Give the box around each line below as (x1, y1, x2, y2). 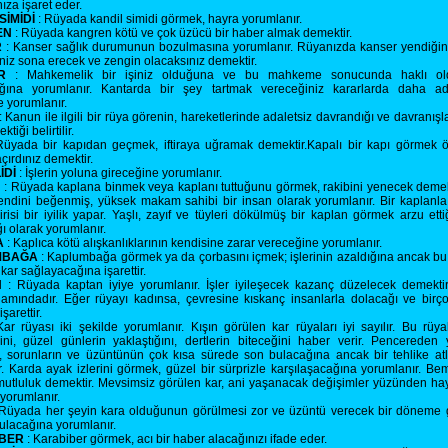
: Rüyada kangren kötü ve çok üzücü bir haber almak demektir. (11, 26, 355, 40)
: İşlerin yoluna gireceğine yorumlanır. (15, 166, 225, 180)
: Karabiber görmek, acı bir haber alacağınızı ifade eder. (23, 432, 330, 446)
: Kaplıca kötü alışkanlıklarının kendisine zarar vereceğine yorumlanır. (3, 236, 385, 250)
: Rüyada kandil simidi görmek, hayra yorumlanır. (34, 12, 305, 26)
